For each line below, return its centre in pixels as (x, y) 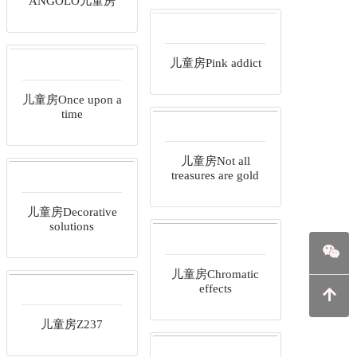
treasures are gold (215, 176)
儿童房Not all (215, 161)
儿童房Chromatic (215, 274)
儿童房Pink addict (215, 63)
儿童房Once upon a (72, 99)
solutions (72, 226)
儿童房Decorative (72, 212)
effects (215, 288)
